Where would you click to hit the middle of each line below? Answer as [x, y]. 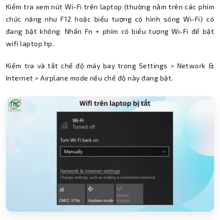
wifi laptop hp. [30, 43]
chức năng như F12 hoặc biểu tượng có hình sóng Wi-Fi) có [110, 19]
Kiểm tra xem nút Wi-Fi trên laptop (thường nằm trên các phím [110, 6]
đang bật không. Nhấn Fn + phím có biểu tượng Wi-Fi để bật [110, 31]
